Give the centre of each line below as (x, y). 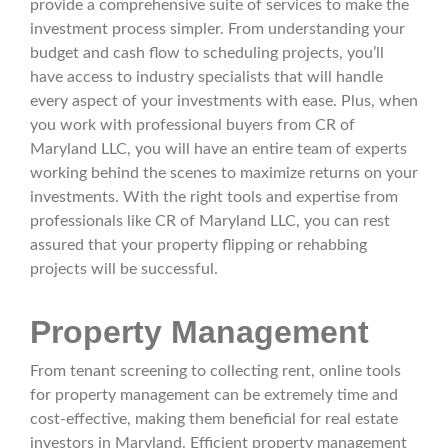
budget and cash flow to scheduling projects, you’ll (207, 52)
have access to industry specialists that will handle (206, 76)
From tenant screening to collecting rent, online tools (215, 370)
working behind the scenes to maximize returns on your (224, 172)
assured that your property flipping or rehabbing (198, 244)
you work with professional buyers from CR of (192, 124)
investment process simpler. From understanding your (217, 28)
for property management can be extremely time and (214, 394)
